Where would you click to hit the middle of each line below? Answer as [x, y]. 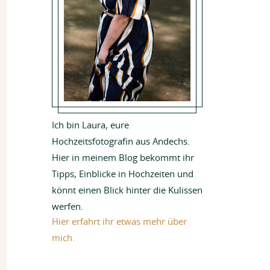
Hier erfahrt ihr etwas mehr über [119, 222]
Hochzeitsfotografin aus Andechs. [121, 142]
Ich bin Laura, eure [90, 126]
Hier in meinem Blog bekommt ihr [123, 158]
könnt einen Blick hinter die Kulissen [127, 191]
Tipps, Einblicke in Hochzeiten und [123, 174]
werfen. [67, 207]
